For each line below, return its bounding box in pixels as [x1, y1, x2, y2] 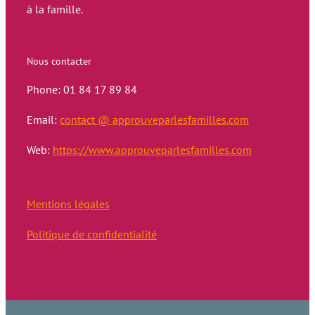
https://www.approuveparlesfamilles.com [53, 143, 252, 157]
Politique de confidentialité [27, 227, 157, 242]
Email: [27, 112, 60, 127]
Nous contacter [27, 55, 91, 68]
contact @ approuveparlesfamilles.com [60, 112, 249, 127]
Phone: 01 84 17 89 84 [27, 82, 137, 97]
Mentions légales [27, 197, 110, 212]
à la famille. [27, 2, 83, 17]
